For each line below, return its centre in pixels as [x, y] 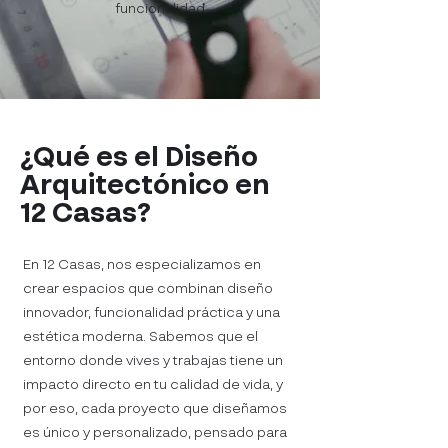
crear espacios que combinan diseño [148, 289]
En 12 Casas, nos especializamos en [142, 265]
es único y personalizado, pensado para [155, 433]
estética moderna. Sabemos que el [140, 337]
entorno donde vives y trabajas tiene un [153, 361]
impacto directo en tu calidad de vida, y [153, 385]
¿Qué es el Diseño [139, 158]
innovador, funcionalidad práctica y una [151, 313]
